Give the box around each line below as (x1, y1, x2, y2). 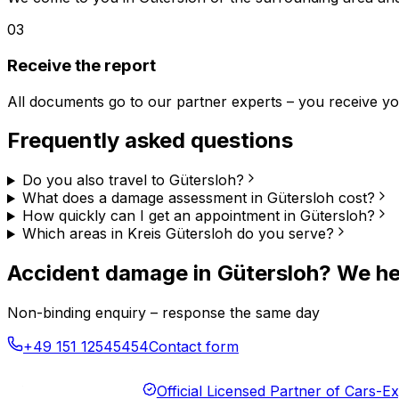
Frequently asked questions (7, 127, 293, 154)
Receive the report (7, 54, 156, 76)
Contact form (149, 338, 239, 356)
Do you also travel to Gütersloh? (21, 171, 244, 190)
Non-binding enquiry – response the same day (7, 304, 320, 322)
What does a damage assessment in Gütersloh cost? (21, 189, 375, 208)
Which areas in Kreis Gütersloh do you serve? (21, 224, 334, 243)
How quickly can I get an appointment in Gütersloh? (21, 207, 375, 225)
